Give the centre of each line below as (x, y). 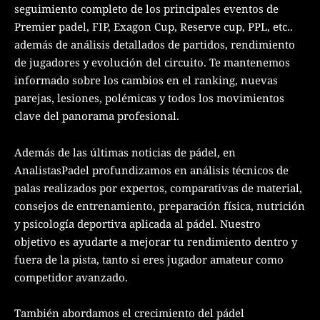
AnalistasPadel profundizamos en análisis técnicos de (151, 170)
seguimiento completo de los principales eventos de (146, 9)
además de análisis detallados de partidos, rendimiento (155, 45)
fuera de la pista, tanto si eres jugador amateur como (149, 259)
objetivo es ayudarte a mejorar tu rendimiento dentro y (156, 241)
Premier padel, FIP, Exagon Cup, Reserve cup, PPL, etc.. (154, 27)
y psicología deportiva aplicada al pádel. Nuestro (137, 223)
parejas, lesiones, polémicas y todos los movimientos (149, 98)
